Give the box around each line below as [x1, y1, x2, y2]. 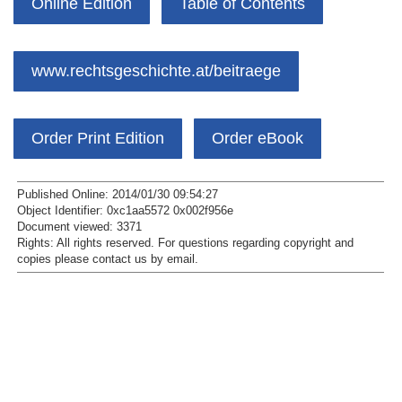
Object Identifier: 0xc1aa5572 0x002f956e [17, 204, 233, 217]
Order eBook [212, 128, 303, 147]
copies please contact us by [17, 252, 167, 266]
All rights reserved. [57, 236, 154, 249]
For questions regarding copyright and [158, 236, 354, 249]
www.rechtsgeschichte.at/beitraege [31, 61, 281, 80]
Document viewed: [17, 220, 117, 233]
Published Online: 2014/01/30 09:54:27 [17, 188, 218, 201]
